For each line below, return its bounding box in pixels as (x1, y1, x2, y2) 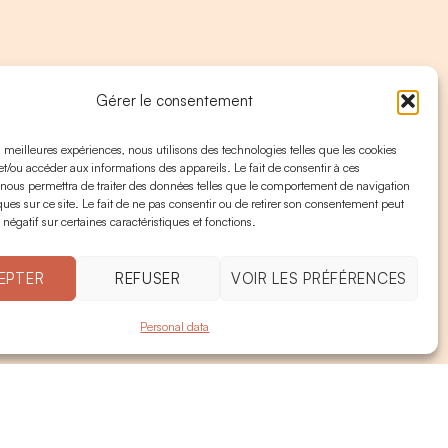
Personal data (140, 319, 210, 334)
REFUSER (114, 268, 181, 288)
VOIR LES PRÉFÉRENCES (230, 268, 407, 288)
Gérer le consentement (96, 91, 254, 110)
